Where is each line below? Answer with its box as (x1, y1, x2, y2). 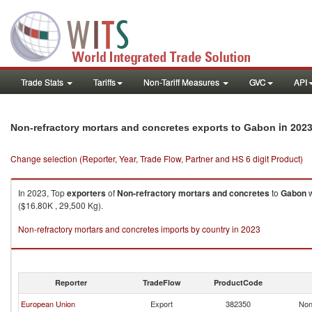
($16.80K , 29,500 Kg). (18, 199, 103, 211)
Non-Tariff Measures (143, 76, 221, 88)
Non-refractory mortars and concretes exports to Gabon (10, 122, 276, 133)
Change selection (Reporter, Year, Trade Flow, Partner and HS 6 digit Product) (10, 153, 303, 164)
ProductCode (214, 277, 263, 288)
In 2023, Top (18, 187, 67, 198)
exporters (67, 187, 106, 199)
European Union (21, 298, 75, 309)
